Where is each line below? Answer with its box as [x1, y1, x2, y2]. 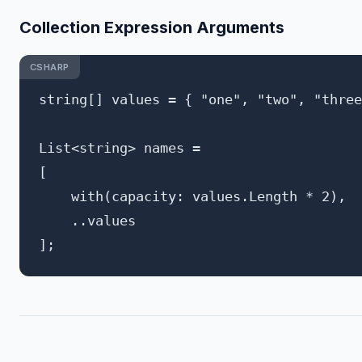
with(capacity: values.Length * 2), [39, 188, 346, 204]
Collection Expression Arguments [19, 18, 284, 37]
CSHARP [29, 61, 69, 73]
